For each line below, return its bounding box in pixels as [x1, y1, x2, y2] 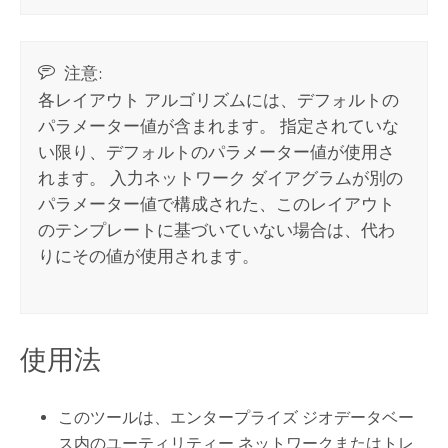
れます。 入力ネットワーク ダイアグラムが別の [38, 167, 404, 188]
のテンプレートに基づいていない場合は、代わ [38, 219, 396, 240]
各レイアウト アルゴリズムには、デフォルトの [38, 89, 400, 110]
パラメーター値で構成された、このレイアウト [38, 193, 396, 214]
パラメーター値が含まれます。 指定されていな [38, 115, 400, 136]
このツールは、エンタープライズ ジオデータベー [58, 408, 415, 428]
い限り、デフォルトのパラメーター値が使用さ [38, 141, 396, 162]
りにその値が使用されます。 [38, 245, 260, 266]
